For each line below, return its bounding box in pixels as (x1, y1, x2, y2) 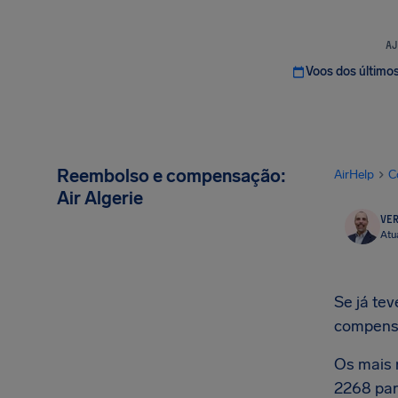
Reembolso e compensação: (57, 165, 286, 187)
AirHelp (334, 167, 374, 182)
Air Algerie (57, 187, 143, 209)
